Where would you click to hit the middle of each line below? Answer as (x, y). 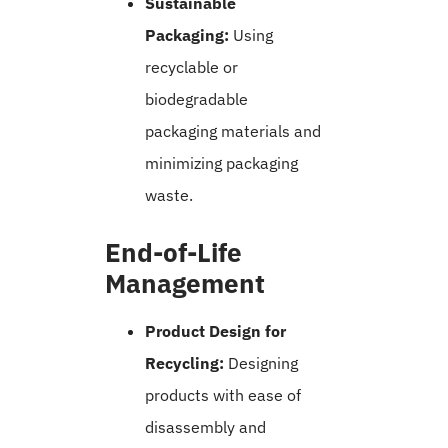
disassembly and (205, 427)
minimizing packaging (221, 163)
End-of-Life (173, 252)
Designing (261, 363)
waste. (169, 195)
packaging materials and (233, 131)
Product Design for (215, 331)
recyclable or (191, 67)
